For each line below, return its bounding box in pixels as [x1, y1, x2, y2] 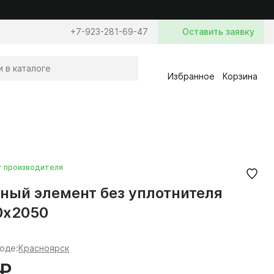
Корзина [222, 70, 257, 81]
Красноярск [18, 243, 70, 253]
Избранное [167, 70, 215, 81]
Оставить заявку [182, 26, 254, 37]
